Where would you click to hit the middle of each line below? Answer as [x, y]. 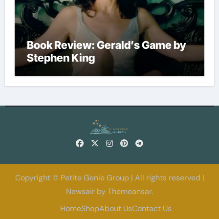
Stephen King [61, 58]
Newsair [80, 192]
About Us [116, 208]
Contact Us [152, 208]
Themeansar [130, 192]
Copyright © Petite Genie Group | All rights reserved [108, 178]
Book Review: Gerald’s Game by [106, 45]
